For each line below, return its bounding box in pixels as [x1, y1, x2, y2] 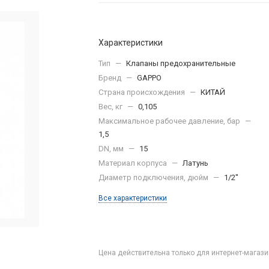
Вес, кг [98, 102, 124, 111]
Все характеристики [98, 194, 167, 202]
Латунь [183, 159, 208, 168]
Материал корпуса [98, 159, 169, 168]
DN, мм [98, 144, 125, 153]
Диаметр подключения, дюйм [98, 173, 210, 182]
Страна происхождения [98, 88, 187, 97]
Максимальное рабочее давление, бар [98, 116, 242, 125]
